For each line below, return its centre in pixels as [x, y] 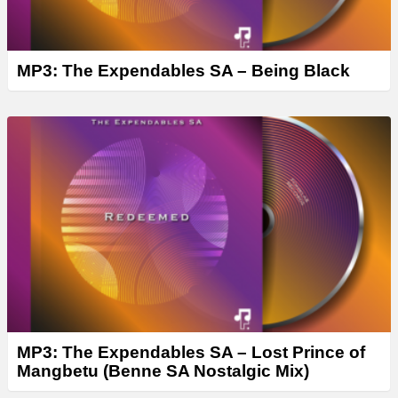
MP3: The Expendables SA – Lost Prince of [191, 352]
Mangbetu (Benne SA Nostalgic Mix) [163, 370]
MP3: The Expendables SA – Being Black [183, 70]
